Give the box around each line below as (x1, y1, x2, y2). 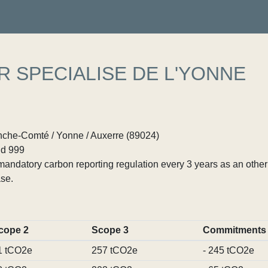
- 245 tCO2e (202, 245, 254, 255)
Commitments (202, 225, 266, 235)
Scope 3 (91, 225, 129, 235)
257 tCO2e (91, 245, 138, 255)
